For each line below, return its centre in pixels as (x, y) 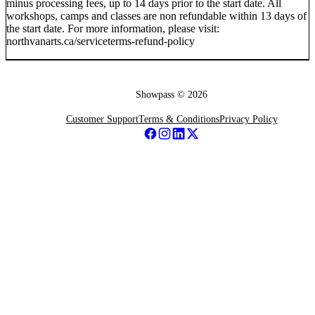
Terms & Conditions (179, 120)
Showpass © (162, 95)
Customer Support (102, 120)
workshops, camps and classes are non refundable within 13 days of (156, 16)
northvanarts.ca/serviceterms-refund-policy (101, 41)
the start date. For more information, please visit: (113, 29)
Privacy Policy (248, 120)
